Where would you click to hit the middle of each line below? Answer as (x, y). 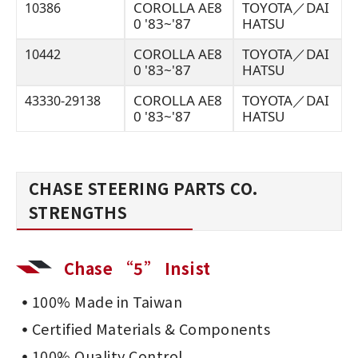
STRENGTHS (78, 212)
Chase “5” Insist (137, 268)
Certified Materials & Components (151, 328)
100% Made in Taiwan (107, 301)
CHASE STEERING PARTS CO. (143, 188)
